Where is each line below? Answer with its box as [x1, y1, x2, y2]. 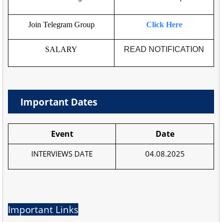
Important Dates [20, 96, 97, 109]
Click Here [146, 20, 182, 29]
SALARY [45, 45, 77, 54]
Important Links [8, 203, 78, 216]
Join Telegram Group [28, 20, 95, 29]
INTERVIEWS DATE [31, 149, 93, 159]
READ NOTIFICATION [124, 45, 204, 54]
